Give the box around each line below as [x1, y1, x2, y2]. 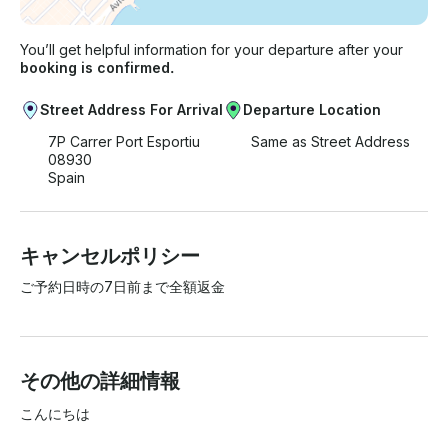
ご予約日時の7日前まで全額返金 [20, 278, 225, 296]
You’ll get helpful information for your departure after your [20, 41, 403, 59]
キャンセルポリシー [20, 244, 200, 269]
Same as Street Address [251, 133, 410, 151]
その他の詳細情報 [20, 369, 180, 394]
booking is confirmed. [20, 59, 174, 77]
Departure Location [243, 101, 381, 119]
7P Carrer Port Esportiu [48, 133, 200, 151]
